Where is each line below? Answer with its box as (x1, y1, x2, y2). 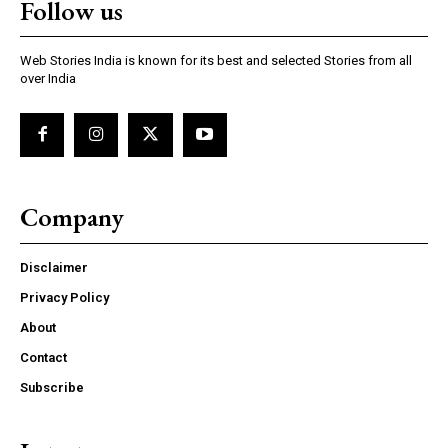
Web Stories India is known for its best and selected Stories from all (20, 52, 412, 68)
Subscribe (20, 380, 84, 396)
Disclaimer (20, 260, 88, 276)
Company (20, 200, 124, 235)
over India (20, 70, 76, 86)
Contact (20, 350, 67, 366)
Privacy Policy (20, 290, 109, 306)
